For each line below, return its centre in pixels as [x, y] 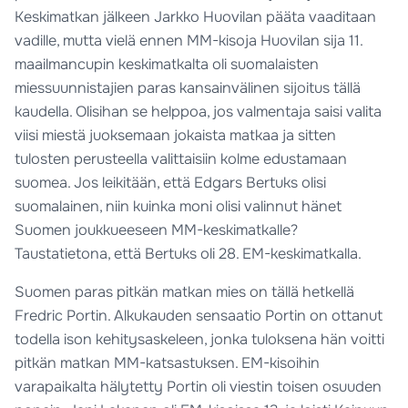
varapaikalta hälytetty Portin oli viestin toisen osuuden [199, 386]
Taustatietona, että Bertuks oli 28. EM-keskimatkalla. [189, 253]
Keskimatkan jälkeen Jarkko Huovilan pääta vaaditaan [196, 16]
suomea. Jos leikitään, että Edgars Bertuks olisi [171, 182]
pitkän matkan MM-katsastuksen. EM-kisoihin [168, 362]
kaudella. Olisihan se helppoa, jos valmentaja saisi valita [199, 111]
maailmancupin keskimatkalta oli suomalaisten [167, 64]
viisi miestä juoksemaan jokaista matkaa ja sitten [176, 135]
